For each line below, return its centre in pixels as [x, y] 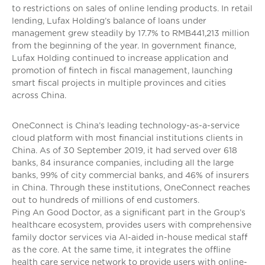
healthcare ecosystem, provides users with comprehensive [132, 225]
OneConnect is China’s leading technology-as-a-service [126, 126]
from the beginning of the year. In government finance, [124, 46]
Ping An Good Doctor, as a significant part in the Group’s [129, 213]
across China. [39, 96]
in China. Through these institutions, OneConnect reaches [131, 188]
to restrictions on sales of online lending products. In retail [132, 9]
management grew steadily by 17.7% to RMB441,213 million [131, 33]
